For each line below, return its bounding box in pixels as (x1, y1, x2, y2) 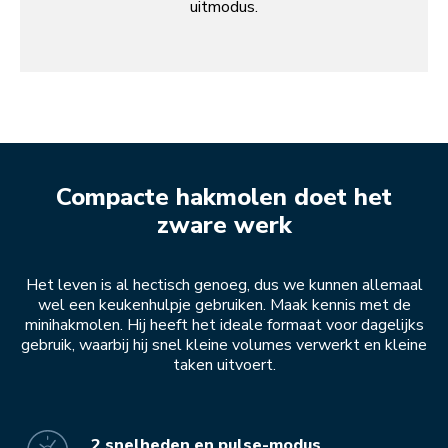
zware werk (156, 209, 292, 242)
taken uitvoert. (172, 354, 276, 377)
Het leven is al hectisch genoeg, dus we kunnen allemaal (25, 274, 423, 297)
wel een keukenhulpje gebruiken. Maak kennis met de (37, 294, 411, 317)
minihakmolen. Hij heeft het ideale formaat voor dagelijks (24, 314, 424, 337)
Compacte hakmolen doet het (56, 181, 392, 214)
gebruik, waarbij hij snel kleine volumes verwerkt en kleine (21, 334, 427, 357)
